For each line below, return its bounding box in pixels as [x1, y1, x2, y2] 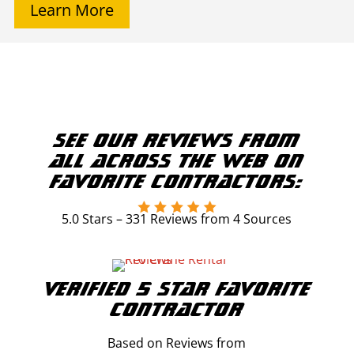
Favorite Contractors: [50, 168, 303, 194]
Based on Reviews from [107, 334, 247, 352]
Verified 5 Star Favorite [43, 275, 311, 302]
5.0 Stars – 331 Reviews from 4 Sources [62, 210, 292, 228]
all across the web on [50, 147, 303, 174]
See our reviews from [54, 126, 299, 153]
